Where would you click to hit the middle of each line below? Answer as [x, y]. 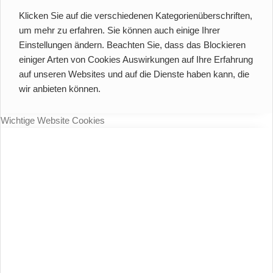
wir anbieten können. [60, 89]
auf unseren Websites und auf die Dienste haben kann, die [134, 74]
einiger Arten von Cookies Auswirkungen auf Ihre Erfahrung [136, 60]
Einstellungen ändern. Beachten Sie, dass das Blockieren [132, 45]
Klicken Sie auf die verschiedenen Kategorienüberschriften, [136, 16]
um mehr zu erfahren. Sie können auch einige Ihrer [119, 30]
